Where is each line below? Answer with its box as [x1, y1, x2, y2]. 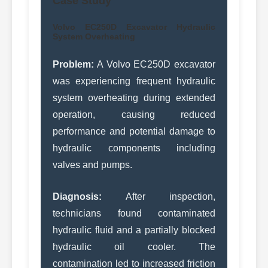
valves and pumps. [53, 159, 132, 170]
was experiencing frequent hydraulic [53, 75, 215, 86]
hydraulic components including [53, 142, 215, 153]
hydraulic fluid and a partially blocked [53, 224, 215, 235]
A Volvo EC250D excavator [94, 59, 215, 69]
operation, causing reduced [53, 109, 215, 120]
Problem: [53, 59, 94, 69]
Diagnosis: [53, 191, 102, 202]
